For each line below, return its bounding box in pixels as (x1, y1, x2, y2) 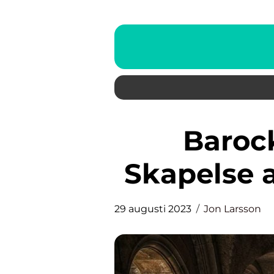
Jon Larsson (204, 203, 261, 215)
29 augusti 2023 (114, 203, 191, 215)
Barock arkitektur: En (183, 124, 204, 157)
